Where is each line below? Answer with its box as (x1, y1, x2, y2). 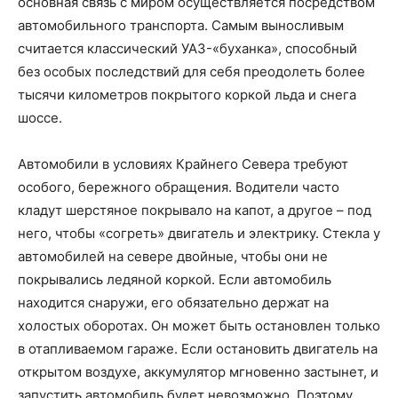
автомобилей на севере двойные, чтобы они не (18, 248, 328, 266)
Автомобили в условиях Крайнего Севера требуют (18, 155, 348, 173)
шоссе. (18, 109, 62, 127)
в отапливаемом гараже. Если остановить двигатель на (18, 340, 378, 358)
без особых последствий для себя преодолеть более (18, 63, 365, 81)
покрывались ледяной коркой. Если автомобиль (18, 271, 331, 289)
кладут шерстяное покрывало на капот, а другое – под (18, 202, 371, 219)
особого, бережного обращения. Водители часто (18, 179, 339, 196)
